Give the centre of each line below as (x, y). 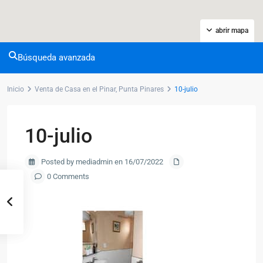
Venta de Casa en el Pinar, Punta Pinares (99, 89)
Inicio (16, 89)
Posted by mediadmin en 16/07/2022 (101, 162)
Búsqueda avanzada (56, 58)
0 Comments (67, 176)
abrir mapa (232, 31)
